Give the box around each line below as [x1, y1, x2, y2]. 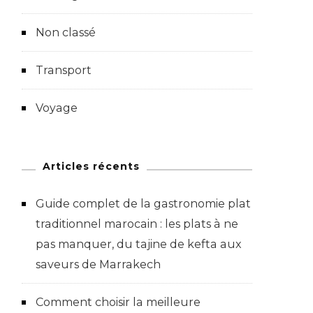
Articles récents [43, 159, 140, 173]
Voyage [36, 101, 78, 115]
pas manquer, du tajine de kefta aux [36, 237, 242, 251]
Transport [36, 63, 92, 77]
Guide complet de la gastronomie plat [36, 196, 251, 210]
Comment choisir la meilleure [36, 295, 201, 309]
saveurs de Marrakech [36, 257, 161, 271]
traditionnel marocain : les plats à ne [36, 217, 238, 231]
